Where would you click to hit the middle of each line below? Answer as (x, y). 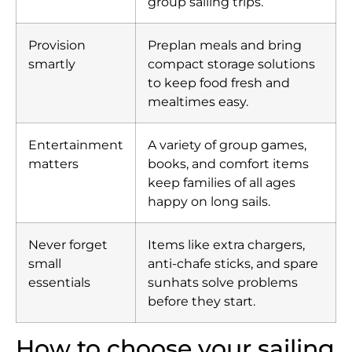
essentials (59, 282)
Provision (57, 45)
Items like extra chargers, (226, 245)
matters (53, 164)
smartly (52, 64)
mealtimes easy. (198, 102)
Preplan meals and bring (225, 45)
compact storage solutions (231, 64)
